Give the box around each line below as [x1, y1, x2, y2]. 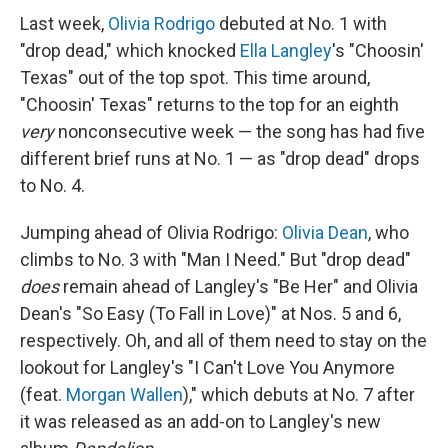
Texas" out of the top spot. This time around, [20, 67, 370, 88]
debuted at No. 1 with [215, 13, 387, 34]
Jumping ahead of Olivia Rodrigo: [20, 222, 282, 243]
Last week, [20, 13, 108, 34]
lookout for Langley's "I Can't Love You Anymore [20, 357, 395, 378]
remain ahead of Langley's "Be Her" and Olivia [59, 276, 418, 297]
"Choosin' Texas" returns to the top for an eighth [20, 94, 399, 115]
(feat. [20, 384, 66, 405]
